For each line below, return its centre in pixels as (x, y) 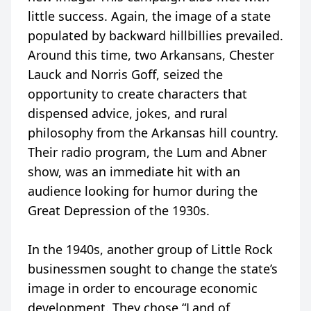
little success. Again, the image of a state (149, 16)
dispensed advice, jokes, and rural (128, 113)
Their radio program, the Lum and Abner (147, 152)
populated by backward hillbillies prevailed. (155, 35)
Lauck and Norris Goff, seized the (125, 74)
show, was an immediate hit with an (134, 171)
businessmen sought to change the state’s (153, 268)
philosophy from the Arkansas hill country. (153, 132)
